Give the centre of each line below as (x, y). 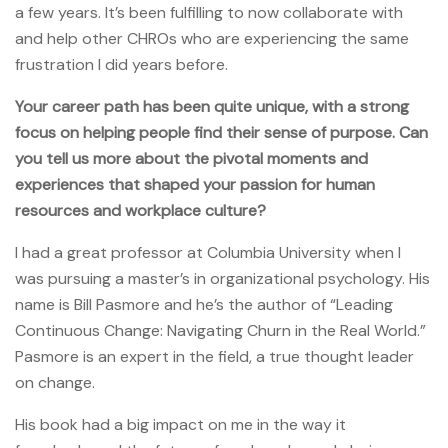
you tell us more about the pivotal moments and (191, 158)
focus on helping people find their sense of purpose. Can (221, 132)
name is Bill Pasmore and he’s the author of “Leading (204, 304)
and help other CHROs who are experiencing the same (212, 38)
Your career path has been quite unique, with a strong (212, 106)
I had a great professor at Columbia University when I (208, 252)
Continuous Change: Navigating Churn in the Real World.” (220, 330)
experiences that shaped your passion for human (195, 184)
